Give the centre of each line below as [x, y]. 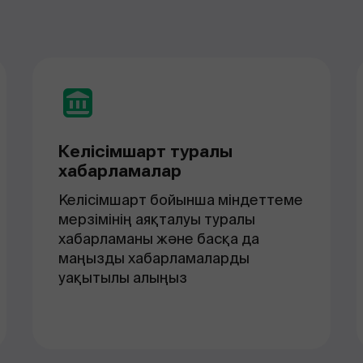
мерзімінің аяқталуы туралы [157, 219]
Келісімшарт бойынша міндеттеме [181, 200]
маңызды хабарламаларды [154, 258]
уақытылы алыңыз [123, 278]
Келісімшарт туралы [145, 152]
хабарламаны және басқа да [159, 239]
